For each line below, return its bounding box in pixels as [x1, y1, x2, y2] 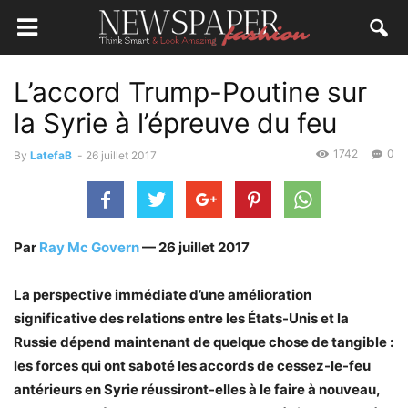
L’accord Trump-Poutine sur [14, 76, 367, 108]
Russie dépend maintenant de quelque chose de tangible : [14, 333, 393, 351]
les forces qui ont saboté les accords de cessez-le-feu [14, 357, 371, 374]
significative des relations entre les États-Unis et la [14, 310, 349, 327]
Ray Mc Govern [39, 239, 139, 256]
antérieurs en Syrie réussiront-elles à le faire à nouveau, [14, 381, 380, 398]
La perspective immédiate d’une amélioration [14, 286, 311, 303]
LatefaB [30, 148, 72, 162]
